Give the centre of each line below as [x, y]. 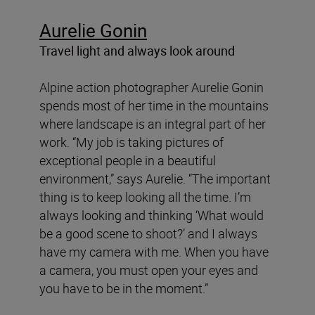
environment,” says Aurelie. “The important [155, 178]
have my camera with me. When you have [154, 251]
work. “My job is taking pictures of [131, 142]
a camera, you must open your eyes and [149, 270]
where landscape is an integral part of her [153, 123]
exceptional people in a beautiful [128, 160]
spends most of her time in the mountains [154, 105]
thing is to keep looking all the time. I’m [145, 197]
